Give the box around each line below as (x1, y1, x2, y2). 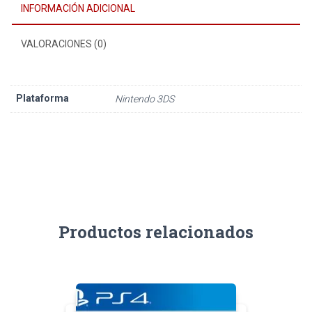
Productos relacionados (58, 221, 253, 244)
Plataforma (16, 92, 69, 104)
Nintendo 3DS (115, 93, 174, 104)
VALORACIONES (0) (21, 38, 107, 49)
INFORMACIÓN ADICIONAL (21, 2, 135, 14)
